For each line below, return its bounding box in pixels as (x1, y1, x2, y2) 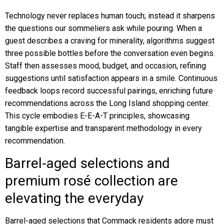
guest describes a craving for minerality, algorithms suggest (5, 36, 214, 45)
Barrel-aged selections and (5, 155, 170, 171)
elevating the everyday (5, 190, 143, 206)
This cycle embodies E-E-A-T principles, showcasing (5, 111, 189, 120)
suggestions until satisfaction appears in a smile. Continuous (5, 73, 217, 83)
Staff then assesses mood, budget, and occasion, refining (5, 61, 206, 70)
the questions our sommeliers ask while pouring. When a (5, 23, 202, 33)
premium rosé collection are (5, 172, 178, 189)
